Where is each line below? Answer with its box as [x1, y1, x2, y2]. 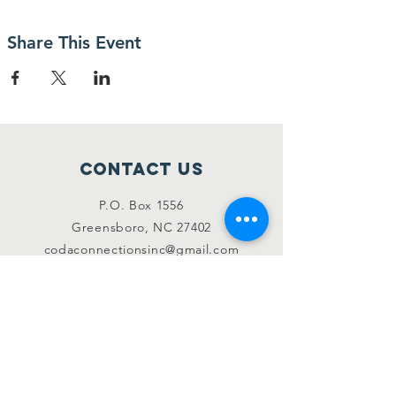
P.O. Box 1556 [99, 197, 184, 213]
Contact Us [79, 158, 204, 179]
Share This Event [7, 32, 141, 53]
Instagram [113, 348, 169, 364]
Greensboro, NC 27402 [72, 219, 211, 235]
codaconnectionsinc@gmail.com [43, 241, 240, 257]
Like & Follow [72, 308, 211, 329]
